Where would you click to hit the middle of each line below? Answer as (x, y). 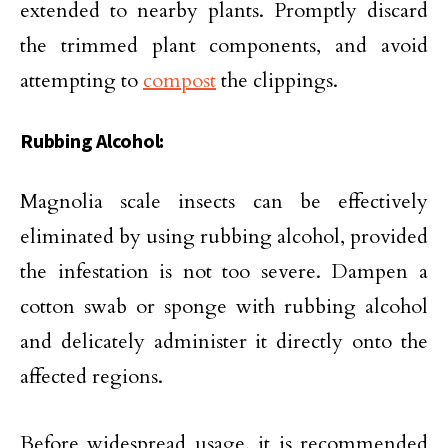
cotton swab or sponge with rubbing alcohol (224, 307)
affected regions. (91, 377)
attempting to (81, 81)
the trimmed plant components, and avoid (224, 46)
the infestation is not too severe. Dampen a (224, 272)
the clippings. (277, 81)
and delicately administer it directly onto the (224, 342)
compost (179, 81)
